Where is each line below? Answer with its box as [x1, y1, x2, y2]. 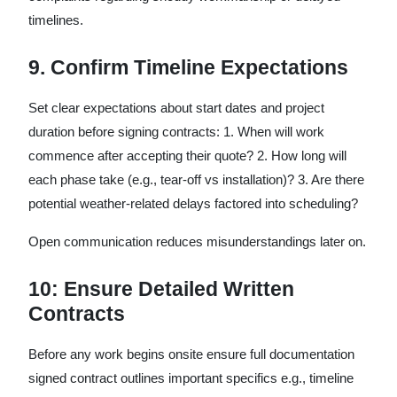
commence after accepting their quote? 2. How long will [28, 148, 346, 163]
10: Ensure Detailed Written [28, 277, 294, 300]
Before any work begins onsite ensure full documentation [28, 346, 354, 362]
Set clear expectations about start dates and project [28, 100, 324, 115]
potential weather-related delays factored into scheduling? [28, 196, 358, 211]
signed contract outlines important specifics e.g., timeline [28, 370, 354, 385]
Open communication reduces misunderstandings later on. [28, 234, 366, 249]
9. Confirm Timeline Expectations [28, 56, 348, 79]
